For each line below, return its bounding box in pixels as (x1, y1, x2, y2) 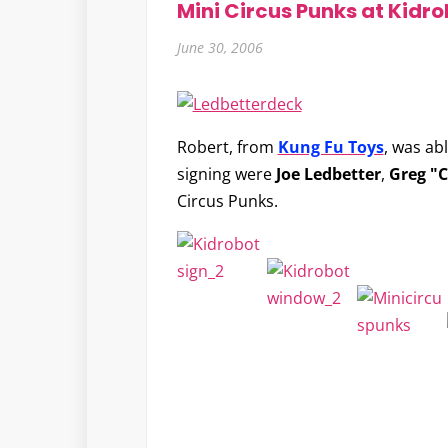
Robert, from (176, 136, 278, 159)
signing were (176, 163, 276, 186)
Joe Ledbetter (275, 163, 381, 186)
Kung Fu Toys (277, 136, 384, 159)
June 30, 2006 (176, 38, 263, 57)
